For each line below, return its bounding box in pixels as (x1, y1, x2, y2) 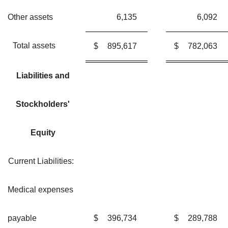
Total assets (13, 41, 55, 50)
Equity (30, 128, 55, 137)
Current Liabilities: (8, 157, 74, 166)
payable (8, 214, 37, 223)
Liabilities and (16, 71, 70, 80)
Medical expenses (8, 185, 73, 194)
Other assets (8, 13, 53, 22)
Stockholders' (16, 100, 70, 109)
